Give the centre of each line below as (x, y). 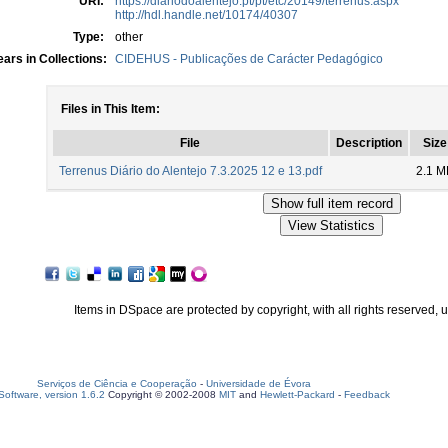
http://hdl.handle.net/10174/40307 (206, 15)
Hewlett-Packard (297, 394)
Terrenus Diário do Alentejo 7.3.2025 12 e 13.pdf (190, 171)
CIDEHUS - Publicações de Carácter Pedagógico (249, 59)
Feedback (367, 394)
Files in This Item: (110, 109)
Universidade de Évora (258, 383)
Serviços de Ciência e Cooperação (117, 383)
